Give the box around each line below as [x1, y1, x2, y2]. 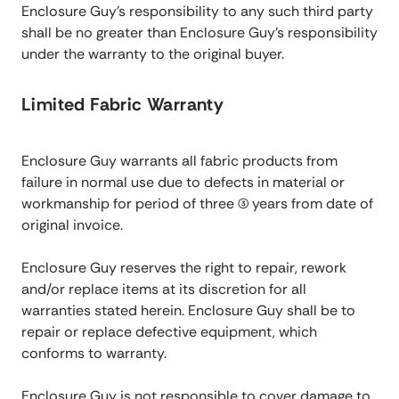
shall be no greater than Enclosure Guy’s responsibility [21, 23, 378, 43]
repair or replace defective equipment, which [21, 322, 317, 342]
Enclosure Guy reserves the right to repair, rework [21, 258, 346, 278]
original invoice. [21, 216, 123, 235]
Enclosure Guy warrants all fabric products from [21, 151, 338, 171]
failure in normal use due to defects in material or [21, 173, 345, 192]
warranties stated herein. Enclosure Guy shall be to [21, 301, 355, 321]
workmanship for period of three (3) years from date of [21, 194, 373, 214]
